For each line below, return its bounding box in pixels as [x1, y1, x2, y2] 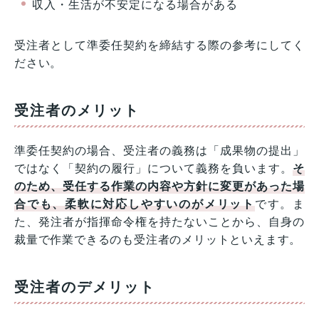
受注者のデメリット [14, 279, 155, 296]
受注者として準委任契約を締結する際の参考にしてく [14, 39, 305, 52]
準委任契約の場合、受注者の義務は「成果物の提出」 [14, 145, 305, 157]
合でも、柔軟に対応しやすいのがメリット [14, 198, 255, 211]
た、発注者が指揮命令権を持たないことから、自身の [14, 216, 305, 229]
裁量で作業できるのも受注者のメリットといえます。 [14, 234, 302, 246]
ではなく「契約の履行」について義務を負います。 [14, 162, 293, 175]
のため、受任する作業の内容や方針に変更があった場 [14, 180, 305, 193]
